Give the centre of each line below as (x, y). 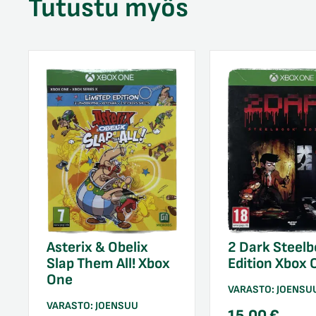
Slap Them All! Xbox (108, 264)
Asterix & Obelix (97, 248)
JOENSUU (117, 306)
